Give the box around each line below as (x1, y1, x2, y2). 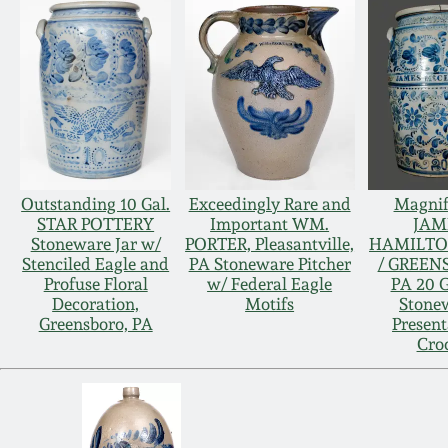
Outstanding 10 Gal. (21, 194, 171, 215)
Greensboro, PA (38, 314, 153, 335)
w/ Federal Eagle (207, 274, 333, 295)
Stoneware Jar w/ (30, 234, 161, 255)
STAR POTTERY (37, 214, 155, 235)
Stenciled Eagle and (22, 254, 170, 275)
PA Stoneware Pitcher (188, 254, 351, 275)
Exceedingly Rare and (188, 194, 351, 215)
